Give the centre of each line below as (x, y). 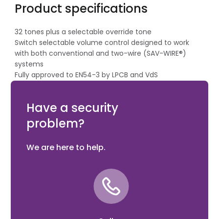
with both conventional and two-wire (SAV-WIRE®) (100, 53)
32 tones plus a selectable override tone (83, 32)
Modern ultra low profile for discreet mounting (93, 85)
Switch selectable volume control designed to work (102, 42)
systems (29, 64)
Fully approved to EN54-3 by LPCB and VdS (86, 75)
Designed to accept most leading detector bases (99, 96)
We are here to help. (66, 147)
